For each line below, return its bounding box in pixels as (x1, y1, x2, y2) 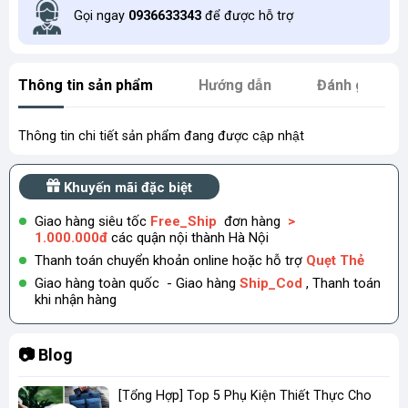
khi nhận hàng (35, 291, 117, 308)
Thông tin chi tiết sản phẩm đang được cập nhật (18, 127, 304, 144)
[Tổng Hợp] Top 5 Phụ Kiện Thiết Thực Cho (118, 387, 372, 403)
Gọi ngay (74, 8, 128, 25)
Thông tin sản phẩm (18, 76, 153, 94)
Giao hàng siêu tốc (35, 212, 150, 229)
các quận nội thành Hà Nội (111, 229, 269, 246)
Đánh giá (317, 76, 376, 94)
